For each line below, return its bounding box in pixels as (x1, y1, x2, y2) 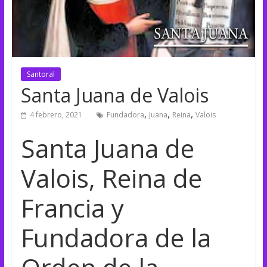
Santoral (26, 69, 55, 79)
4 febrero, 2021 (29, 109, 82, 120)
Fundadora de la (20, 220, 211, 254)
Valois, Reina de (20, 160, 202, 195)
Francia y (20, 190, 124, 225)
